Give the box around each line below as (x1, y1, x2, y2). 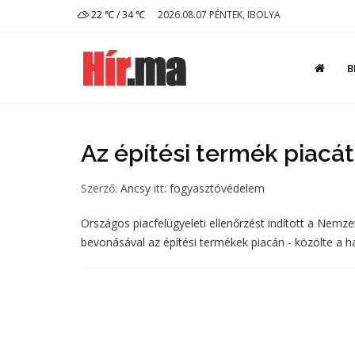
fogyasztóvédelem (170, 181, 265, 196)
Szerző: (81, 181, 120, 196)
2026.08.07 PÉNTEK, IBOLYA (158, 8, 281, 21)
